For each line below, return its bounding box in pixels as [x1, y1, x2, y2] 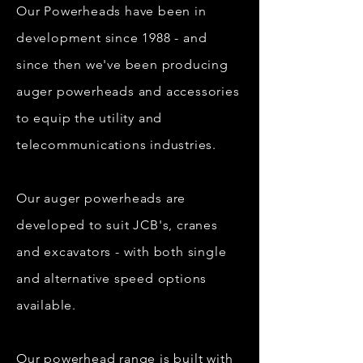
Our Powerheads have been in [16, 3, 207, 19]
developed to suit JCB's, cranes [16, 217, 218, 233]
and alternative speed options [16, 271, 207, 286]
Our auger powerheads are [16, 190, 186, 206]
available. [16, 297, 76, 313]
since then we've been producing [16, 57, 228, 72]
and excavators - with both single [16, 244, 227, 259]
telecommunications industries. [16, 137, 217, 152]
